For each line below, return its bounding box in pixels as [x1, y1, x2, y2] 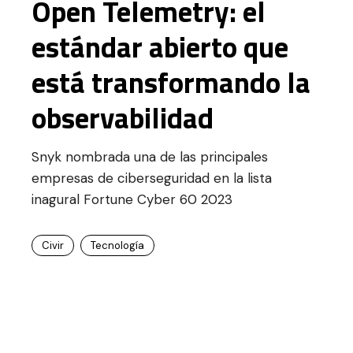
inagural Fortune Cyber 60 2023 [32, 190, 232, 208]
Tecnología [91, 238, 144, 252]
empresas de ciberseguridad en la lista [32, 169, 272, 187]
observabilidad [32, 95, 214, 139]
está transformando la [32, 59, 310, 104]
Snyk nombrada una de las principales [32, 147, 268, 165]
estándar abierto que [32, 24, 288, 69]
